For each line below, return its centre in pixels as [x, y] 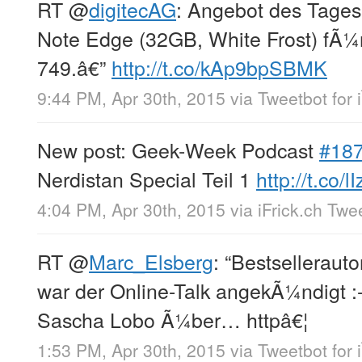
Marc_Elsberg [151, 261]
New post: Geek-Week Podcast [178, 150]
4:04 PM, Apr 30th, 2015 [131, 210]
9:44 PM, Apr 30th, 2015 [131, 98]
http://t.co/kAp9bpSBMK [219, 67]
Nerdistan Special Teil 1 [147, 179]
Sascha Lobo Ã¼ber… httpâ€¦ [173, 320]
